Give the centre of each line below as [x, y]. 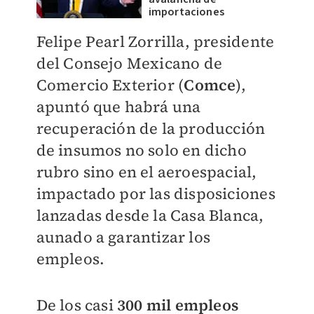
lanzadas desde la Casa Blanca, [150, 215]
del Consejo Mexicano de [129, 63]
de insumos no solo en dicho [141, 150]
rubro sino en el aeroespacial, [146, 172]
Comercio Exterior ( [110, 85]
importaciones [186, 12]
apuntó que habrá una [118, 107]
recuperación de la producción [151, 128]
